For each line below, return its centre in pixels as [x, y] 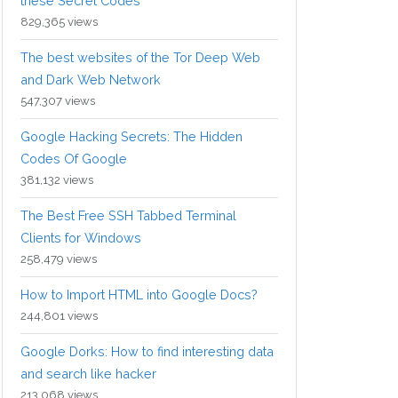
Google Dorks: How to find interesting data [147, 352]
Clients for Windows [81, 238]
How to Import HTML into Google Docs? [139, 295]
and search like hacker [88, 374]
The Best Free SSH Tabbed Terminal [128, 216]
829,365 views [59, 22]
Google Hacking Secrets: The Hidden [131, 137]
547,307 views [58, 101]
